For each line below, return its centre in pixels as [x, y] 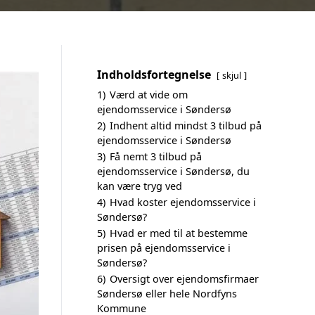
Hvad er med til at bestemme [179, 233]
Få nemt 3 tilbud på [156, 156]
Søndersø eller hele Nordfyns [167, 294]
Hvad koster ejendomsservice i [183, 202]
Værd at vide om [149, 95]
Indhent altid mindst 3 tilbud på [186, 126]
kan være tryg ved [140, 186]
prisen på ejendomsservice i [164, 248]
